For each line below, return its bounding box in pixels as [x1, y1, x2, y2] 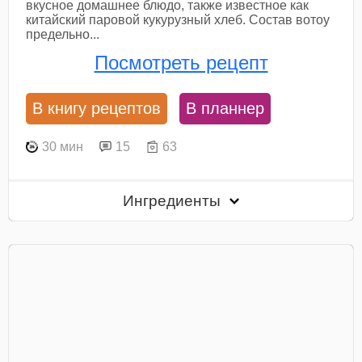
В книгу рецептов [32, 99, 162, 118]
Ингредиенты [123, 192, 225, 209]
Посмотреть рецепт [94, 52, 268, 74]
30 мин [42, 139, 84, 154]
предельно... [26, 27, 100, 41]
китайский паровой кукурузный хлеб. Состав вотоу [26, 12, 330, 27]
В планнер [186, 99, 265, 118]
